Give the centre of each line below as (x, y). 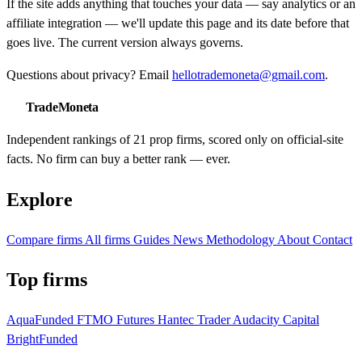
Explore (40, 199)
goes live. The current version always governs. (125, 42)
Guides (153, 239)
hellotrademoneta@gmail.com (248, 74)
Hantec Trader (195, 320)
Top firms (47, 280)
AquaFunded (42, 320)
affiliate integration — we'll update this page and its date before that (178, 23)
